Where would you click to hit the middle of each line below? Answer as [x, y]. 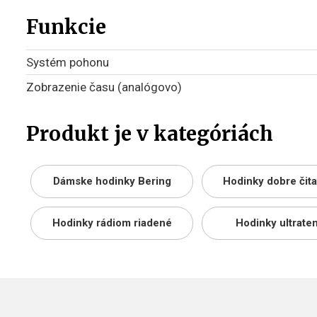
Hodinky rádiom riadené [112, 223]
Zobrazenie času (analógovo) [104, 87]
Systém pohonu [68, 62]
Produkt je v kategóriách [150, 134]
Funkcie [66, 27]
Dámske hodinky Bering [112, 181]
